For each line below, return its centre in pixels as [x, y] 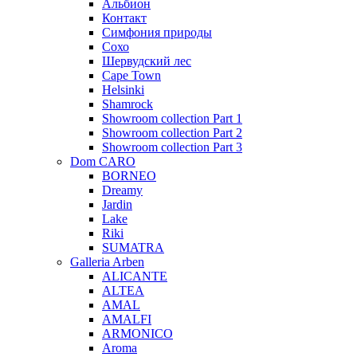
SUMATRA [133, 247]
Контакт [124, 18]
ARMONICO [137, 333]
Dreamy [122, 190]
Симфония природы [157, 32]
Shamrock [127, 104]
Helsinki [123, 89]
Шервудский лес [147, 61]
